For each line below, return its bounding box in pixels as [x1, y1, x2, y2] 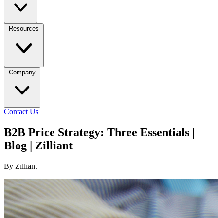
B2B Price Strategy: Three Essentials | [4, 126, 195, 139]
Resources [9, 25, 39, 32]
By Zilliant [4, 162, 37, 170]
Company [9, 69, 36, 76]
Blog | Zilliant [4, 139, 73, 152]
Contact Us [4, 108, 38, 116]
